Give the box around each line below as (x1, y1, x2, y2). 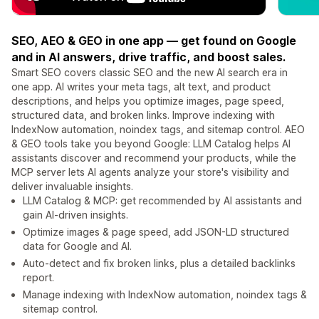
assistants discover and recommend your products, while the (11, 152, 296, 164)
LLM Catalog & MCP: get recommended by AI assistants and (23, 194, 302, 207)
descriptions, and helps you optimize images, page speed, (11, 95, 284, 108)
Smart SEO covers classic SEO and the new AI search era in (11, 66, 288, 79)
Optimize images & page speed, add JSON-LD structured (23, 226, 289, 239)
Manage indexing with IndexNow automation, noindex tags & (23, 288, 307, 301)
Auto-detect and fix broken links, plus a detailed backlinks (23, 257, 296, 270)
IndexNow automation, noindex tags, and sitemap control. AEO (11, 123, 305, 136)
